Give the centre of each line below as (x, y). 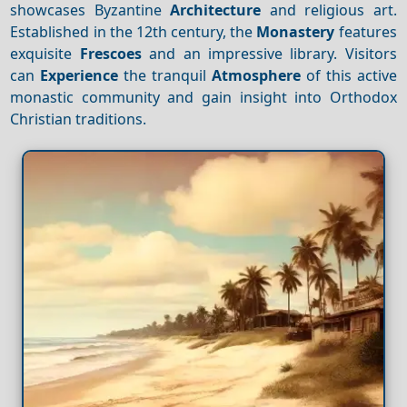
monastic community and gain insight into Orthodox (203, 97)
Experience (79, 75)
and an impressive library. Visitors (269, 53)
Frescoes (110, 53)
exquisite (45, 53)
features (366, 31)
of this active (348, 75)
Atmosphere (256, 75)
